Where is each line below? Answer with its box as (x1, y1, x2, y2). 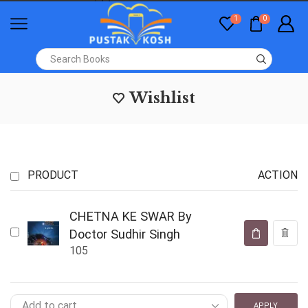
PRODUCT (27, 168, 78, 182)
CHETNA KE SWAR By (69, 209, 192, 224)
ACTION (258, 168, 298, 182)
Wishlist (129, 89, 195, 108)
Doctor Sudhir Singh (69, 227, 180, 242)
